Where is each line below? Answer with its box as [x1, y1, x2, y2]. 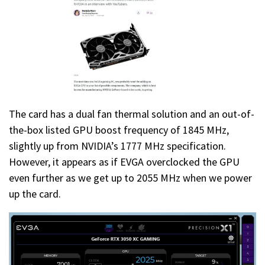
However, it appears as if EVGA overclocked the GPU [9, 155, 240, 169]
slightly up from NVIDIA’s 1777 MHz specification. [9, 139, 226, 153]
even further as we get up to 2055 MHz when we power [9, 171, 252, 185]
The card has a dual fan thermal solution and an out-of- [9, 107, 254, 121]
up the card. [9, 187, 61, 201]
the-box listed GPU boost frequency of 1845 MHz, [9, 123, 229, 137]
